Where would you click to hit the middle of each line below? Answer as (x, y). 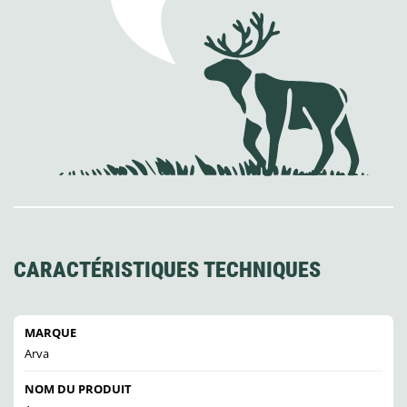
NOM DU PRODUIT (78, 389)
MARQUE (50, 333)
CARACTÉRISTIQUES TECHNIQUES (167, 270)
